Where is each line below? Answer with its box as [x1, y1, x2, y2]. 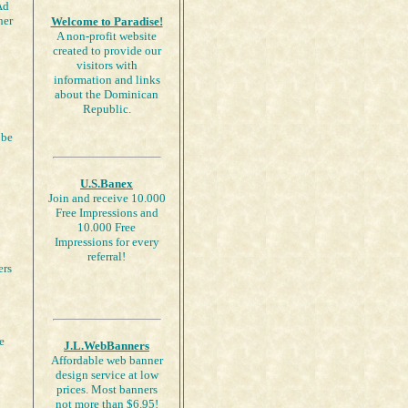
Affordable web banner [50, 353, 163, 367]
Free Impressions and [55, 206, 158, 219]
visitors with [76, 58, 138, 72]
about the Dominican [55, 87, 158, 101]
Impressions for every [54, 235, 159, 249]
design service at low [55, 368, 158, 382]
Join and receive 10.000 [47, 191, 166, 205]
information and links [53, 73, 160, 87]
